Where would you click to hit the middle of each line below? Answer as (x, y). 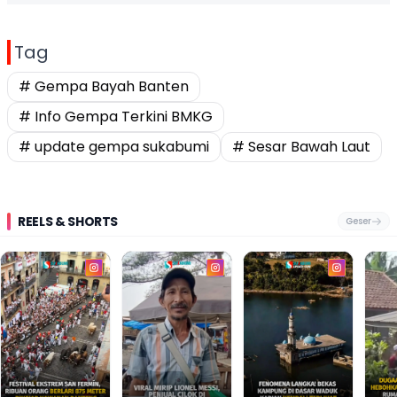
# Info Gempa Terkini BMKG (116, 117)
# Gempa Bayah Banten (104, 87)
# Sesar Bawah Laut (301, 147)
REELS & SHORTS (68, 221)
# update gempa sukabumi (114, 147)
